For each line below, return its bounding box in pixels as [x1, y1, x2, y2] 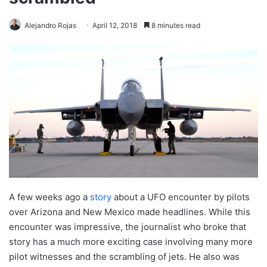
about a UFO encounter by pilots [111, 191, 250, 203]
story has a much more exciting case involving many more [9, 236, 253, 248]
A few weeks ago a [9, 191, 90, 203]
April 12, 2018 [92, 20, 137, 30]
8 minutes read [150, 20, 200, 30]
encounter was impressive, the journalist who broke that [9, 221, 246, 233]
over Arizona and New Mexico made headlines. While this [9, 206, 250, 218]
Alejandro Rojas [24, 20, 76, 30]
